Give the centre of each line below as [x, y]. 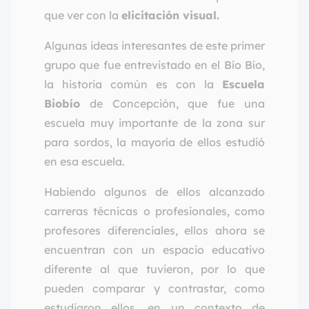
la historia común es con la [133, 84]
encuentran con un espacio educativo [154, 250]
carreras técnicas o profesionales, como [154, 211]
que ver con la [83, 16]
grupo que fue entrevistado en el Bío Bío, [154, 65]
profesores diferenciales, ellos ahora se [154, 231]
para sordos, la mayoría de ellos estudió [154, 142]
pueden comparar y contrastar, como [154, 289]
